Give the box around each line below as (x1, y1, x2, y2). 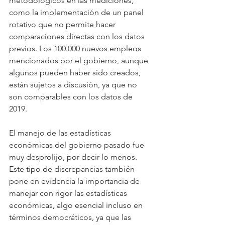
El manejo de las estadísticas (9, 128, 113, 138)
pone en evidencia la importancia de (9, 176, 142, 186)
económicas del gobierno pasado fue (9, 140, 146, 150)
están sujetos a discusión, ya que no (9, 79, 139, 89)
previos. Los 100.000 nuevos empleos (9, 43, 143, 53)
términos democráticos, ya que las (9, 212, 133, 222)
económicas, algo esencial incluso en (9, 200, 145, 210)
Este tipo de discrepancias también (9, 164, 137, 174)
